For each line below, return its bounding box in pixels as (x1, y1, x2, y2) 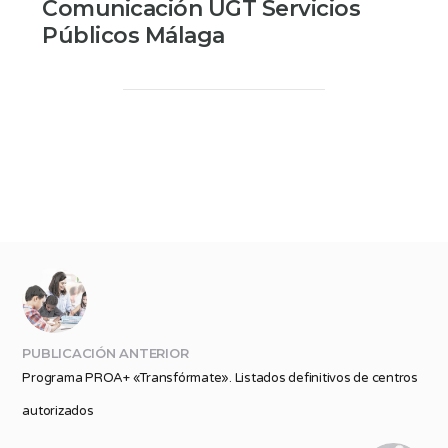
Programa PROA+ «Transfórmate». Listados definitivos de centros (22, 369, 418, 386)
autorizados (22, 402, 94, 419)
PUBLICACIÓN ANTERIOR (22, 344, 189, 361)
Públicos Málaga (42, 21, 225, 49)
